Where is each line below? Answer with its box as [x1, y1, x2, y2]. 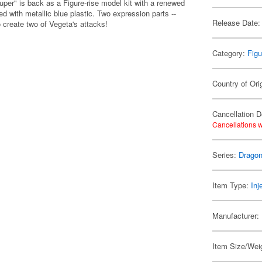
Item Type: [212, 180, 251, 191]
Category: [212, 47, 248, 58]
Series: [212, 149, 239, 160]
